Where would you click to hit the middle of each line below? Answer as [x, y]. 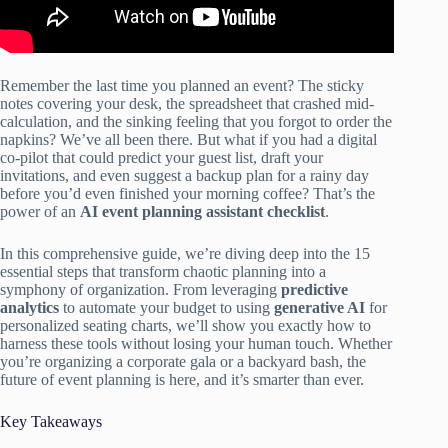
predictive [314, 289]
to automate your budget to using [166, 307]
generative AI [319, 307]
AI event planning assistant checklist [202, 211]
